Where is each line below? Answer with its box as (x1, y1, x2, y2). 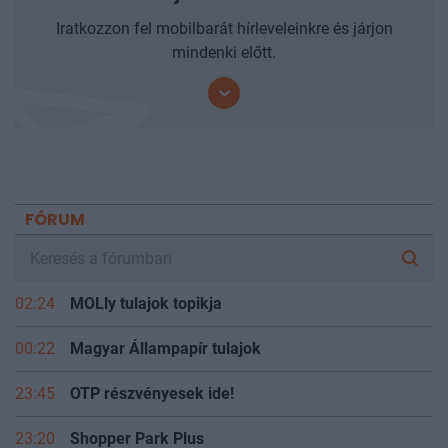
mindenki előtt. (172, 61, 276, 81)
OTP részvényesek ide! (70, 402, 234, 422)
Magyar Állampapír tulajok (70, 357, 261, 377)
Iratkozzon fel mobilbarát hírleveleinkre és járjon (55, 37, 393, 57)
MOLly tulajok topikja (70, 312, 222, 332)
